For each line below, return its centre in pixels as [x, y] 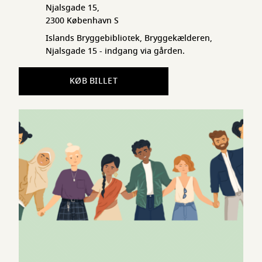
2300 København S [82, 21]
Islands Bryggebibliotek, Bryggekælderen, [129, 38]
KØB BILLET [94, 81]
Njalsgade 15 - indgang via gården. [115, 51]
